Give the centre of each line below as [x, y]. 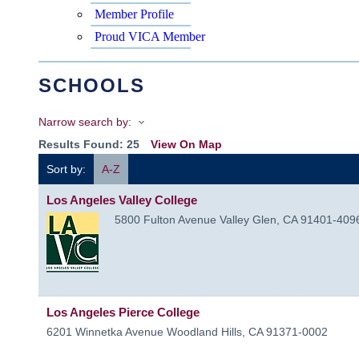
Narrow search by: [85, 121]
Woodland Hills [204, 331]
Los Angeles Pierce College [123, 312]
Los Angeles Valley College [122, 200]
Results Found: [83, 144]
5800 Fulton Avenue [165, 219]
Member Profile [134, 14]
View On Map [186, 144]
